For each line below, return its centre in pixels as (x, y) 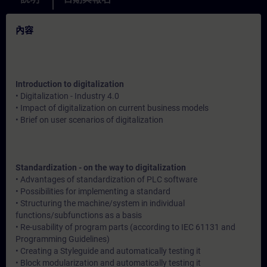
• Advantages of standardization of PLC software (106, 179)
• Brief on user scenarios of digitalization (89, 120)
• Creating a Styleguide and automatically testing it (108, 251)
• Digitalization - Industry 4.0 (67, 96)
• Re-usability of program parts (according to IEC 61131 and (125, 227)
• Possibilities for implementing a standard (93, 191)
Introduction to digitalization (70, 84)
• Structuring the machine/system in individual (100, 203)
